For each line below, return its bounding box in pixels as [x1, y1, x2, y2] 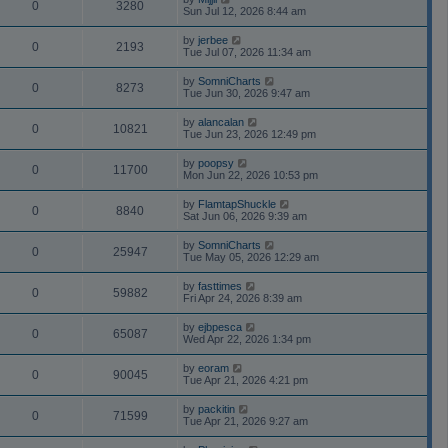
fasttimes [198, 279, 242, 292]
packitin [198, 402, 235, 415]
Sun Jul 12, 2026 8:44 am [183, 4, 306, 17]
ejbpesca [198, 320, 242, 333]
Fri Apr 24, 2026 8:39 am [183, 291, 302, 304]
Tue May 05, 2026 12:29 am [183, 250, 319, 263]
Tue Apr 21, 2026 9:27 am [183, 414, 308, 427]
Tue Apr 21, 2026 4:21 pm [183, 373, 308, 386]
